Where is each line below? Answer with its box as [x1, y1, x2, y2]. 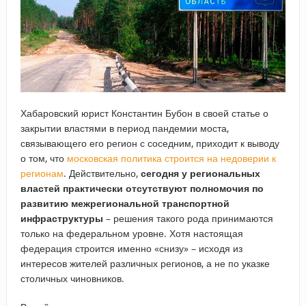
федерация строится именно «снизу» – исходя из [20, 242, 242, 255]
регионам [20, 167, 64, 180]
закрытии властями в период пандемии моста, [20, 122, 229, 135]
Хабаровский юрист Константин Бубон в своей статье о [20, 107, 268, 120]
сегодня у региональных [140, 167, 260, 180]
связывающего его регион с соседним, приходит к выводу [20, 137, 279, 150]
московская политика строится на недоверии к [66, 152, 276, 165]
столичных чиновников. [20, 272, 124, 286]
